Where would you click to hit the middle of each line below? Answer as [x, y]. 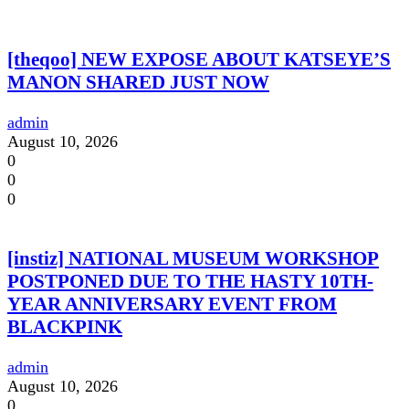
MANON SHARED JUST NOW [138, 83]
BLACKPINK [65, 327]
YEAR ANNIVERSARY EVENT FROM [172, 304]
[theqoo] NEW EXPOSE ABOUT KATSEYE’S [199, 60]
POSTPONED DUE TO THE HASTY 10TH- [190, 282]
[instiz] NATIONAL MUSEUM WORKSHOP [193, 259]
